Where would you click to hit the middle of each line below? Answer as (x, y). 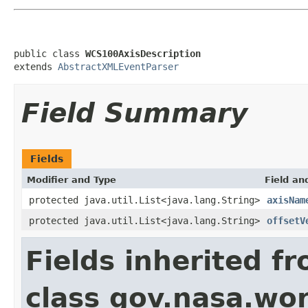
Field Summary (134, 113)
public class (49, 53)
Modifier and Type (71, 179)
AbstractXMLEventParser (118, 66)
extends (36, 66)
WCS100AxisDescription (143, 53)
